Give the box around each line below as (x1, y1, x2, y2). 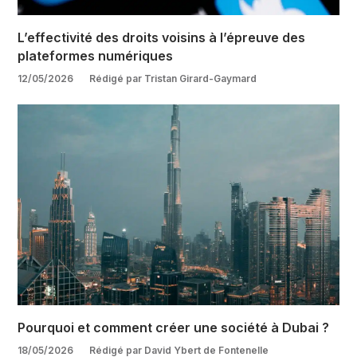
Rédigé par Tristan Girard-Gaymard (89, 72, 257, 84)
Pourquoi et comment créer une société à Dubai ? (18, 319, 330, 335)
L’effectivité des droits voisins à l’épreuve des (18, 29, 306, 45)
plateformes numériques (18, 47, 174, 64)
